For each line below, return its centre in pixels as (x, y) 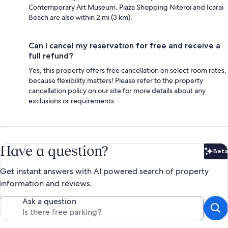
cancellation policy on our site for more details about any (117, 90)
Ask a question (49, 201)
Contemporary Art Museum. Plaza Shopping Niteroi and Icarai (126, 7)
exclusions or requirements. (72, 101)
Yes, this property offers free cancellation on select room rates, (127, 70)
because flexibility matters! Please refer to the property (116, 80)
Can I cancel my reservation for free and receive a (124, 45)
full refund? (51, 55)
